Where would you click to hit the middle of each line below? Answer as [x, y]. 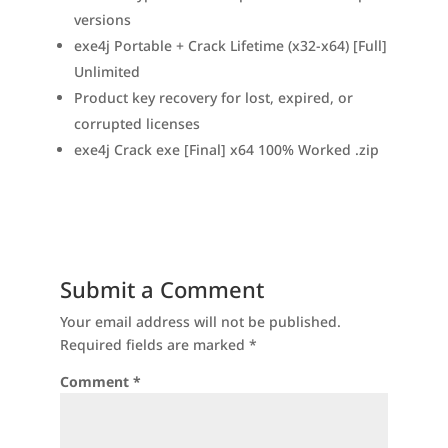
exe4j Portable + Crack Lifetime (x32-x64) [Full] [230, 45]
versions [102, 19]
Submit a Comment [161, 289]
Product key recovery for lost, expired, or [213, 97]
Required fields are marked [154, 344]
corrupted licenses [136, 123]
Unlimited [106, 71]
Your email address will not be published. [200, 321]
